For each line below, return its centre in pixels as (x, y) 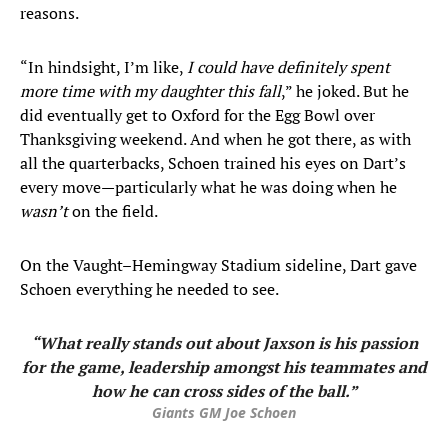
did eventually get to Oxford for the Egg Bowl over (197, 115)
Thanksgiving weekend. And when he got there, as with (215, 139)
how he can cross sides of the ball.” (224, 391)
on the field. (113, 211)
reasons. (49, 13)
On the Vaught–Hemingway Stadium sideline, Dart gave (218, 265)
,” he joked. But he (345, 91)
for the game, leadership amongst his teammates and (224, 367)
